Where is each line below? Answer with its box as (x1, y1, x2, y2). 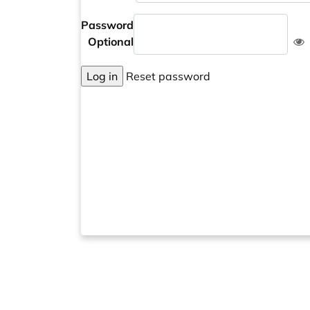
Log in (86, 69, 118, 83)
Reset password (123, 69, 210, 83)
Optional (88, 35, 134, 48)
